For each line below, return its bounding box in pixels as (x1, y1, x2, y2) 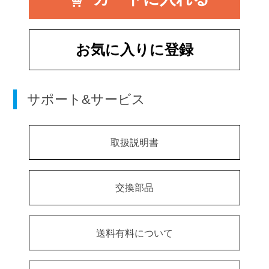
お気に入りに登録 (75, 41, 193, 58)
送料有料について (95, 227, 173, 238)
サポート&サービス (27, 91, 146, 107)
